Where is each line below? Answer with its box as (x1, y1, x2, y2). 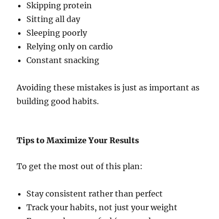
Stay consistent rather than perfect (26, 189, 163, 199)
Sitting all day (26, 14, 81, 24)
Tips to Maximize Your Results (17, 135, 139, 146)
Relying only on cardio (26, 42, 113, 52)
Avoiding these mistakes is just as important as (17, 83, 200, 93)
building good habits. (17, 96, 99, 107)
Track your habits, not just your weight (26, 202, 178, 213)
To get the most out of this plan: (17, 161, 143, 172)
